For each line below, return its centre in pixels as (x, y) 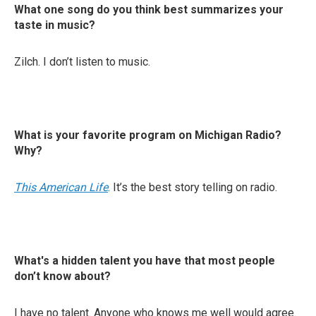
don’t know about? (62, 276)
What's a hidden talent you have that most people (145, 261)
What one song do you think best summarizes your (149, 10)
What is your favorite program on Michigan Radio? (148, 135)
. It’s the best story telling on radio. (193, 187)
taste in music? (55, 25)
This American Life (61, 187)
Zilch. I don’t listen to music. (82, 62)
